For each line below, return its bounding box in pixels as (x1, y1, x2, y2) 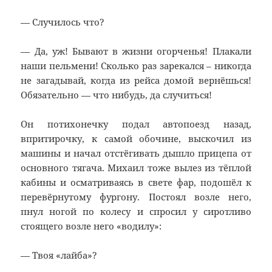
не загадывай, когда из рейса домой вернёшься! (21, 74, 251, 87)
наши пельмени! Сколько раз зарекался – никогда (21, 59, 251, 72)
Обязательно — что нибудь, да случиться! (21, 89, 212, 101)
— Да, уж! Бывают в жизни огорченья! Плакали (21, 45, 251, 58)
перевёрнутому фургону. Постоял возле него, (21, 191, 251, 203)
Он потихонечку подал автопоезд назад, (21, 118, 251, 131)
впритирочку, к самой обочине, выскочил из (21, 132, 251, 145)
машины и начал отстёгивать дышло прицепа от (21, 147, 251, 160)
